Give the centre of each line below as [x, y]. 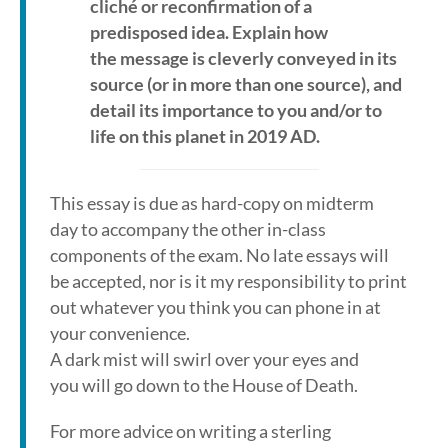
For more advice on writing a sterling [190, 431]
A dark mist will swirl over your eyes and [204, 359]
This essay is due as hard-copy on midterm [212, 203]
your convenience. [120, 333]
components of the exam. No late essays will [219, 255]
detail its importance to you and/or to [236, 110]
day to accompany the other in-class [188, 229]
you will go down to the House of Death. [204, 385]
